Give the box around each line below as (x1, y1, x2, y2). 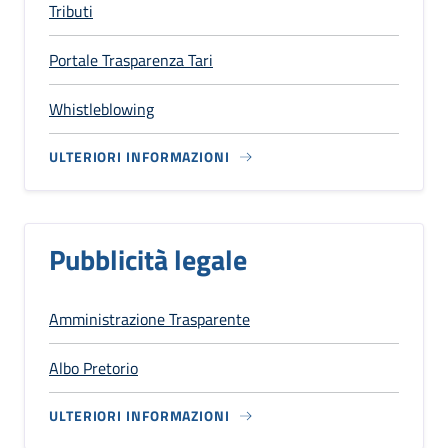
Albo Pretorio (49, 355, 138, 380)
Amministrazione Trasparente (49, 306, 250, 331)
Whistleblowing (49, 96, 154, 121)
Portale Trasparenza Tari (49, 47, 213, 72)
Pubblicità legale (49, 237, 247, 281)
